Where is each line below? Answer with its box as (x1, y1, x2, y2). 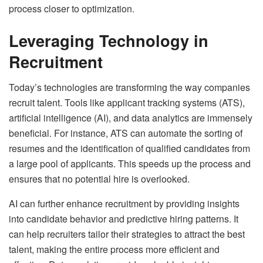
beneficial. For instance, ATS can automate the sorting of (9, 126, 242, 140)
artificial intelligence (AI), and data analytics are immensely (9, 111, 252, 125)
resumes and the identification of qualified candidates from (9, 141, 250, 156)
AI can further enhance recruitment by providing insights (9, 197, 240, 211)
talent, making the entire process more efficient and (9, 242, 220, 257)
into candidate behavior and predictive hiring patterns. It (9, 212, 238, 226)
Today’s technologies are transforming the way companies (9, 80, 250, 95)
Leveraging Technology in (9, 28, 208, 52)
